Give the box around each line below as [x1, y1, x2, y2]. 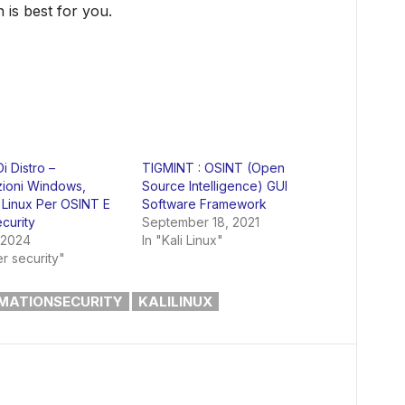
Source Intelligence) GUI [141, 178, 287, 194]
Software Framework [141, 196, 267, 212]
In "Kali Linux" [141, 232, 223, 249]
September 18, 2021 [141, 214, 259, 231]
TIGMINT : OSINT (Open [141, 160, 285, 176]
